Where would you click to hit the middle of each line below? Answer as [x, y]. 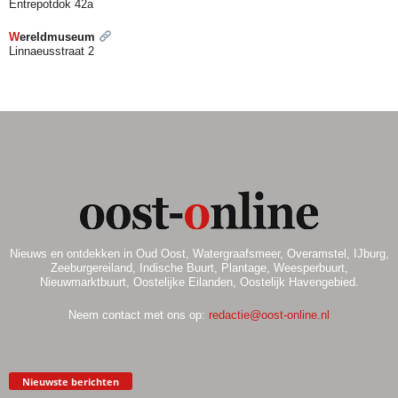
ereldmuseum [59, 36]
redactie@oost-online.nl [269, 314]
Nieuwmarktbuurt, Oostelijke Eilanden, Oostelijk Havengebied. [199, 282]
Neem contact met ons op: [139, 314]
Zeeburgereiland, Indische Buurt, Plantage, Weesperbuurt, [199, 267]
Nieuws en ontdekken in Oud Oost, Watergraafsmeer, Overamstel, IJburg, [199, 253]
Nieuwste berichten [71, 381]
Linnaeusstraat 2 [52, 51]
